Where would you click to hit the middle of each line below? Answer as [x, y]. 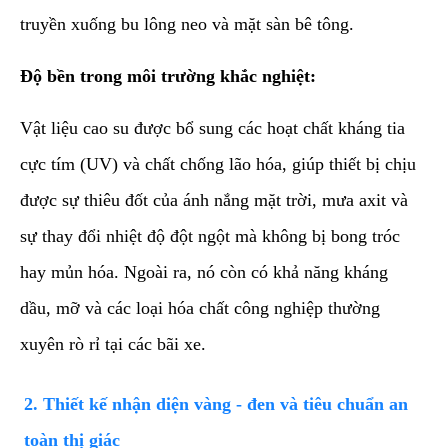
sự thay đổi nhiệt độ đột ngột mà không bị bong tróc [210, 235]
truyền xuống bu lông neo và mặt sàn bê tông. [187, 23]
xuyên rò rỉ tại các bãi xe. [113, 343]
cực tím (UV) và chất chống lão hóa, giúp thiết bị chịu [218, 163]
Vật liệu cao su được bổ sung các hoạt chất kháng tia [212, 127]
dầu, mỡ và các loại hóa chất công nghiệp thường [200, 307]
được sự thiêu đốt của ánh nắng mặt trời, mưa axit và [214, 199]
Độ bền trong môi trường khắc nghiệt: [168, 75]
